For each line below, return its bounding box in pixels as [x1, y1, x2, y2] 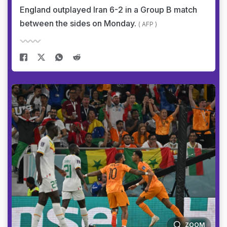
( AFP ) [138, 20, 157, 28]
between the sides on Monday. [20, 18, 138, 28]
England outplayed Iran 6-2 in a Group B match [20, 5, 197, 15]
